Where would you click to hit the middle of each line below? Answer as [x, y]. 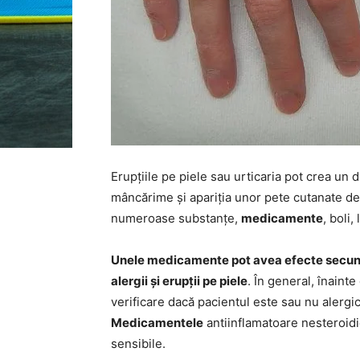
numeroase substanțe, [176, 218]
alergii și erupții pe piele [179, 281]
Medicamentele [157, 323]
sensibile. [138, 344]
